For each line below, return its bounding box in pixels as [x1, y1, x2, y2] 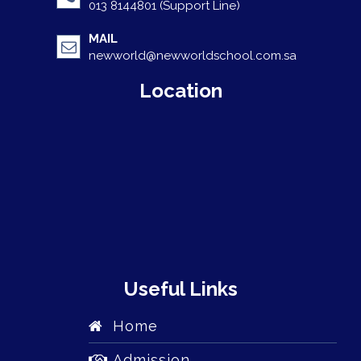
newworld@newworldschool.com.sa [89, 48, 297, 63]
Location [139, 78, 222, 102]
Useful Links [123, 276, 238, 301]
